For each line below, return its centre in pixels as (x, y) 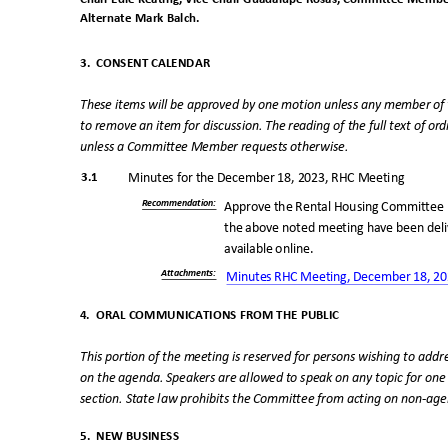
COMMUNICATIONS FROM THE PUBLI (230, 315)
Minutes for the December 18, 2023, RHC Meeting (269, 178)
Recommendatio (175, 203)
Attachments (187, 273)
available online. (271, 249)
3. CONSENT (114, 63)
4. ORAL (103, 315)
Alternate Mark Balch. (143, 19)
